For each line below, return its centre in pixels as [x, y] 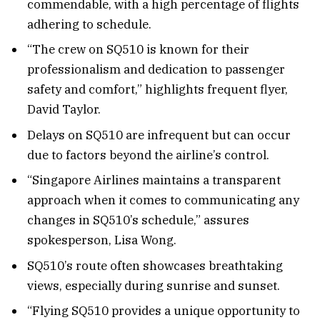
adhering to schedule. [89, 24]
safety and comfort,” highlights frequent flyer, [157, 90]
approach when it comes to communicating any [163, 200]
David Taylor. [64, 110]
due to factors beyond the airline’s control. [148, 155]
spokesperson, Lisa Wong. [102, 240]
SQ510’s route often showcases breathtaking [155, 265]
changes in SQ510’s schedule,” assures [138, 220]
